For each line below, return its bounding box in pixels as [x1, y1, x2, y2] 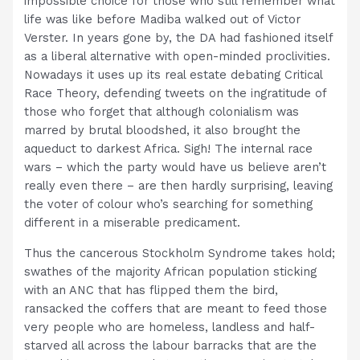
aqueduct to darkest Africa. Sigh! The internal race [24, 141, 313, 156]
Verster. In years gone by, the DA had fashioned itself [24, 31, 333, 45]
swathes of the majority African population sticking [24, 264, 317, 279]
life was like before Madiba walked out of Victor [24, 12, 301, 27]
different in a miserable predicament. [24, 215, 241, 230]
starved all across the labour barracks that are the [24, 337, 317, 353]
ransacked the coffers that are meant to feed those [24, 301, 328, 316]
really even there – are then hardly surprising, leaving [24, 178, 333, 193]
